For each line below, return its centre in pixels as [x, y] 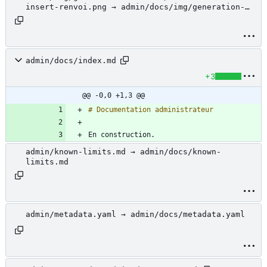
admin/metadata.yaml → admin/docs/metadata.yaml [135, 215]
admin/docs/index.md [71, 60]
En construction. [122, 135]
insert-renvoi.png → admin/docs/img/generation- [135, 7]
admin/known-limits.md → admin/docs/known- [123, 152]
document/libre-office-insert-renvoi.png [119, 17]
